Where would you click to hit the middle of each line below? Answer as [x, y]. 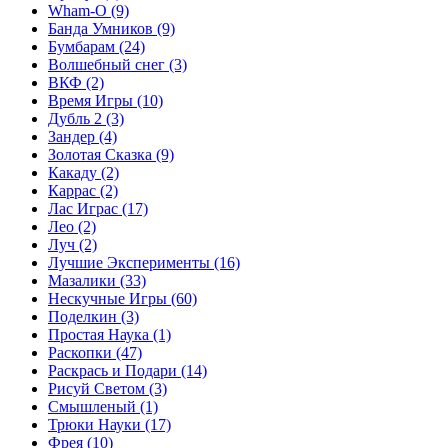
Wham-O [79, 10]
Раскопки [82, 352]
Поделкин [84, 316]
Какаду [74, 172]
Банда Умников [102, 28]
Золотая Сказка [102, 154]
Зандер [73, 136]
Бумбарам [83, 46]
